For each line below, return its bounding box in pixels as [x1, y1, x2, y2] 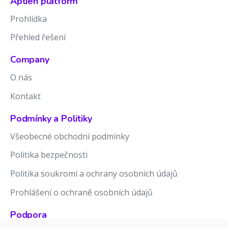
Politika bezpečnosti [10, 149, 88, 161]
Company [10, 53, 49, 66]
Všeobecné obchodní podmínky [10, 131, 129, 142]
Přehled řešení [10, 32, 66, 43]
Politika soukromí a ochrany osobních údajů [10, 168, 178, 180]
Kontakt [10, 91, 41, 102]
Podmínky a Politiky [10, 112, 92, 125]
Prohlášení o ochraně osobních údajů [10, 187, 153, 198]
